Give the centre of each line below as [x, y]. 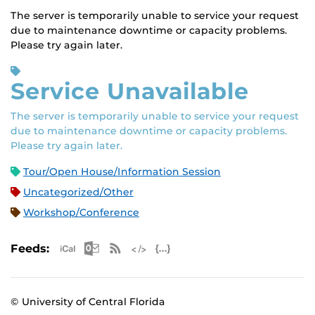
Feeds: [30, 249]
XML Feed [200, 244]
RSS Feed [175, 244]
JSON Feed [227, 244]
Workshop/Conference [81, 213]
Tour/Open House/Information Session [122, 172]
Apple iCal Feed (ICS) [157, 244]
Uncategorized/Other [78, 192]
